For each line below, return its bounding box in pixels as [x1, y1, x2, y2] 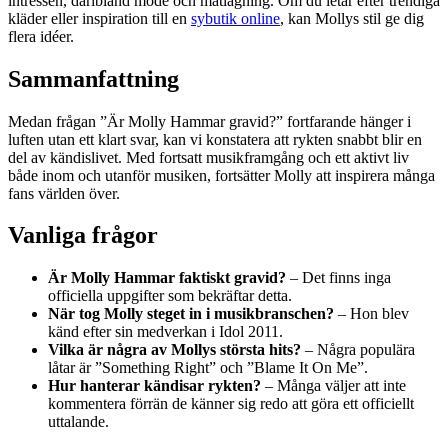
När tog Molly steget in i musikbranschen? [48, 305, 334, 323]
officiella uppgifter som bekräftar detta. [48, 287, 292, 305]
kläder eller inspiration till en [8, 9, 191, 27]
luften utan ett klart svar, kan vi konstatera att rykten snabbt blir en [8, 130, 422, 148]
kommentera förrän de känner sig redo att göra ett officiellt [48, 395, 414, 413]
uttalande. [48, 413, 109, 431]
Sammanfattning [8, 65, 179, 92]
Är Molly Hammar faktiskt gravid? [48, 269, 286, 287]
